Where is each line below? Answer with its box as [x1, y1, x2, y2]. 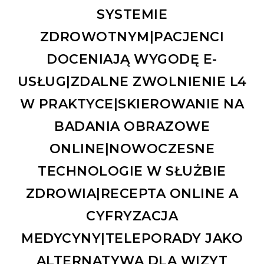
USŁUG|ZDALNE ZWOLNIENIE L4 [17, 73, 247, 90]
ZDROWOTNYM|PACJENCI [39, 28, 225, 45]
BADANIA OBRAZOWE [54, 118, 210, 134]
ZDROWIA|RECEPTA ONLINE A [25, 185, 239, 202]
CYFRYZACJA [86, 207, 178, 224]
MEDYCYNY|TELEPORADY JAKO [21, 230, 243, 246]
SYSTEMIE [97, 6, 167, 22]
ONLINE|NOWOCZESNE [49, 140, 215, 157]
